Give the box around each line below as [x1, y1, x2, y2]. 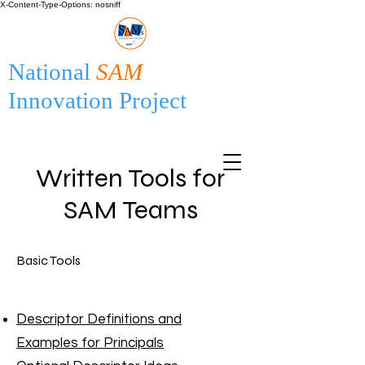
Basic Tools [16, 253, 81, 268]
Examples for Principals [16, 336, 164, 350]
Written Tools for [36, 162, 225, 194]
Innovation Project [8, 87, 187, 113]
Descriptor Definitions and [16, 312, 182, 327]
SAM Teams [63, 194, 198, 226]
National [8, 59, 96, 85]
